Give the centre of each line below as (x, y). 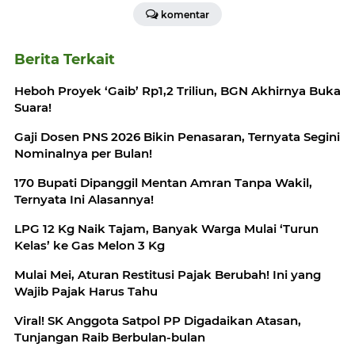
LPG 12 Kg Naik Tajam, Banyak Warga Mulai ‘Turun (166, 228)
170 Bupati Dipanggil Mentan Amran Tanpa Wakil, (163, 182)
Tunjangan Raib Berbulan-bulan (110, 337)
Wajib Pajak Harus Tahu (86, 291)
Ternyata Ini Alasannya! (84, 199)
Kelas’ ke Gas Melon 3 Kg (90, 245)
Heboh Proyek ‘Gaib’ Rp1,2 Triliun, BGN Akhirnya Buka (177, 90)
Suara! (33, 107)
